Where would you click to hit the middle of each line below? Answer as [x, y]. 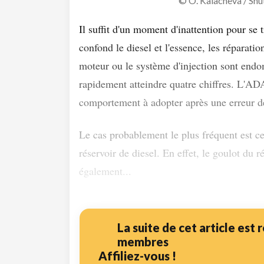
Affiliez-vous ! [137, 255]
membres [143, 241]
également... [105, 171]
